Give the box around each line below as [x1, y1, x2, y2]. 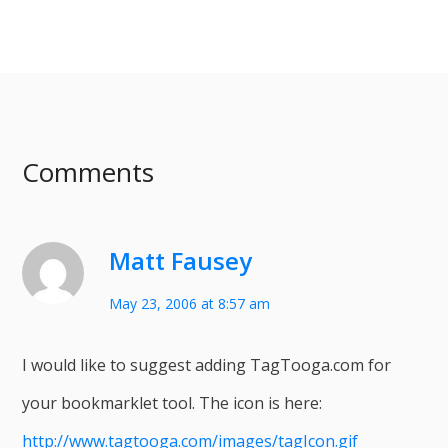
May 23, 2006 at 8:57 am [109, 294, 271, 314]
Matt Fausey [109, 244, 253, 278]
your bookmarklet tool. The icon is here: [22, 392, 323, 415]
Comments [22, 154, 155, 191]
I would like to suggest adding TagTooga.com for [22, 354, 392, 377]
